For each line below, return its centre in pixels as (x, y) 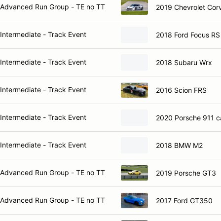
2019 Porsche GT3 (186, 173)
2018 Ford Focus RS (188, 35)
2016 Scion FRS (181, 90)
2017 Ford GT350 (184, 200)
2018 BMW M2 (179, 145)
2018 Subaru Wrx (184, 62)
